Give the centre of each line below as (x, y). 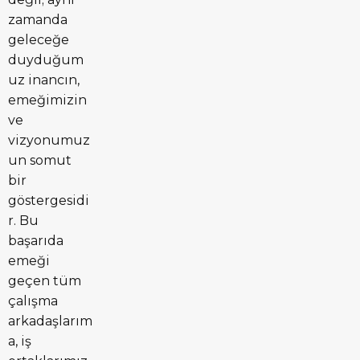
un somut (40, 160)
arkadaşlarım (50, 321)
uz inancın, (44, 80)
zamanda (38, 19)
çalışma (33, 301)
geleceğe (39, 39)
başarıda (36, 240)
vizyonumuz (49, 140)
